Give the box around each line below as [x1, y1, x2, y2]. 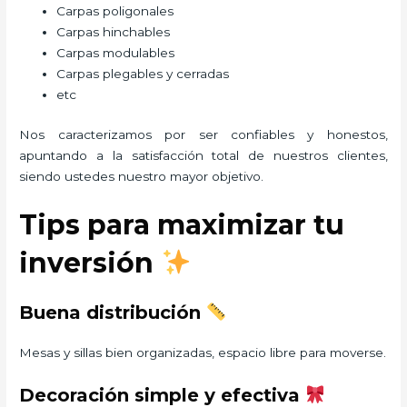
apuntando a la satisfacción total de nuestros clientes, [19, 147, 388, 163]
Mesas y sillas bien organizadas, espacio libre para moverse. [19, 345, 387, 361]
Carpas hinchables [56, 25, 171, 40]
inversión [19, 246, 162, 281]
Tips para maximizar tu [19, 208, 345, 243]
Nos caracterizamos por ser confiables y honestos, [19, 126, 388, 142]
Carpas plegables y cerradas [56, 66, 233, 82]
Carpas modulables [56, 45, 179, 61]
